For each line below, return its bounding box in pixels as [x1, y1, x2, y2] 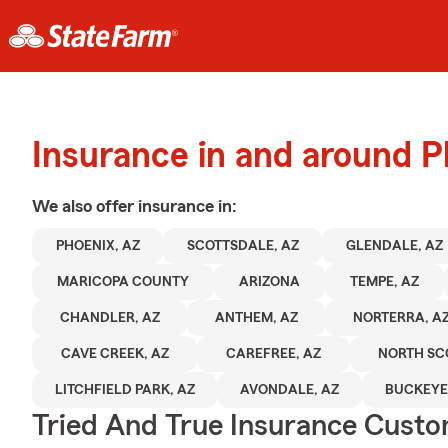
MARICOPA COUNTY [57, 275, 189, 289]
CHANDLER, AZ [59, 311, 160, 325]
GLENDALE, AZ [346, 239, 443, 253]
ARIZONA [239, 275, 300, 289]
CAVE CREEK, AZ [60, 347, 169, 361]
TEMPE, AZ [350, 275, 419, 289]
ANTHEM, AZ [214, 311, 298, 325]
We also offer [32, 197, 138, 215]
